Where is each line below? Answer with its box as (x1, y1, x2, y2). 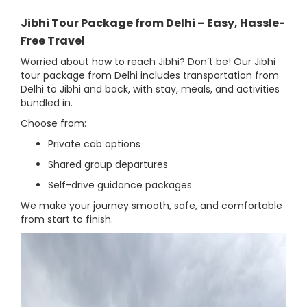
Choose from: (21, 116, 86, 131)
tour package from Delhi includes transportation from (21, 69, 279, 83)
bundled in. (21, 96, 73, 110)
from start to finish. (21, 212, 113, 227)
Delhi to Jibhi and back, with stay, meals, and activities (21, 82, 280, 97)
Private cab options (48, 137, 140, 151)
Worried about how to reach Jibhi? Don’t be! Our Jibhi (21, 55, 275, 69)
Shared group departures (48, 158, 168, 172)
